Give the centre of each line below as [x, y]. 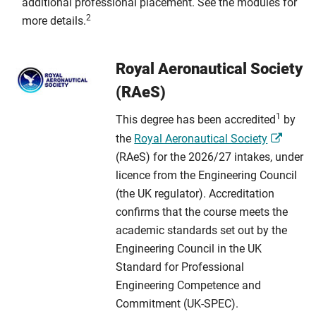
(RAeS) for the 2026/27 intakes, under [210, 157]
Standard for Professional [180, 267]
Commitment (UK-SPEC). [177, 304]
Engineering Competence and [189, 285]
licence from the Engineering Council [207, 175]
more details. [54, 21]
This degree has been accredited [196, 120]
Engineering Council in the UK [189, 249]
